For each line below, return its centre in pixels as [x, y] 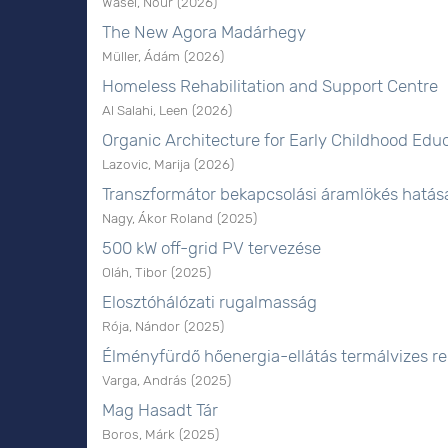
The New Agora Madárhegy [204, 32]
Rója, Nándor [141, 326]
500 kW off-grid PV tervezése [211, 248]
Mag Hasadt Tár [160, 410]
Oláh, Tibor [134, 272]
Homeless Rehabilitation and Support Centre [270, 86]
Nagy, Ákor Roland [157, 218]
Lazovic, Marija [146, 164]
